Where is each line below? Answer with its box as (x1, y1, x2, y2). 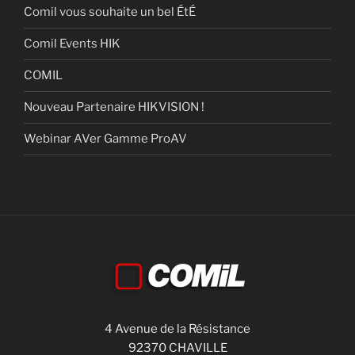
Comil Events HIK (24, 36, 120, 51)
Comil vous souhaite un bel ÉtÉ (24, 5, 196, 19)
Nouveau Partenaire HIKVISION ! (24, 100, 204, 114)
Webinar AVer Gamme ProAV (24, 132, 187, 146)
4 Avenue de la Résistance (105, 321, 250, 336)
